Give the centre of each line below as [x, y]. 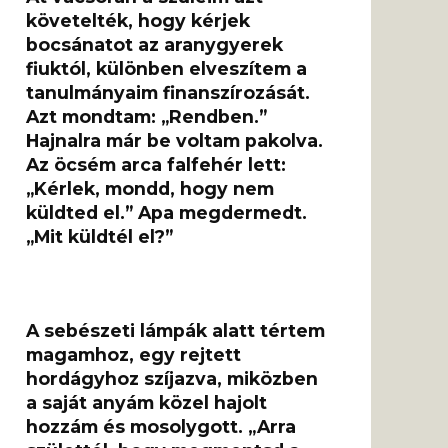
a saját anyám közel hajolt [146, 403]
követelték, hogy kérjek [138, 21]
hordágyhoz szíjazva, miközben [172, 379]
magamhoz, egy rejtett [133, 355]
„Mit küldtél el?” [99, 237]
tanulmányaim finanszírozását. [168, 93]
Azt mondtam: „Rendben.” [146, 117]
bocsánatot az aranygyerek [154, 45]
